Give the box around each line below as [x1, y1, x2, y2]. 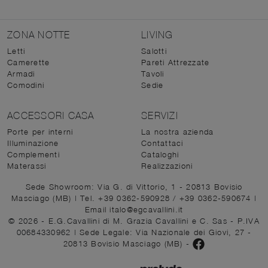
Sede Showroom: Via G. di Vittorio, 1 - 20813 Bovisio [25, 181, 243, 191]
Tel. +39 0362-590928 [80, 193, 173, 203]
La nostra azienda [141, 126, 214, 136]
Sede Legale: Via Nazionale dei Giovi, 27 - [80, 227, 252, 237]
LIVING [141, 29, 173, 40]
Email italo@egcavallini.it [84, 204, 184, 214]
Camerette [7, 57, 50, 67]
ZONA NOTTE [7, 29, 71, 40]
